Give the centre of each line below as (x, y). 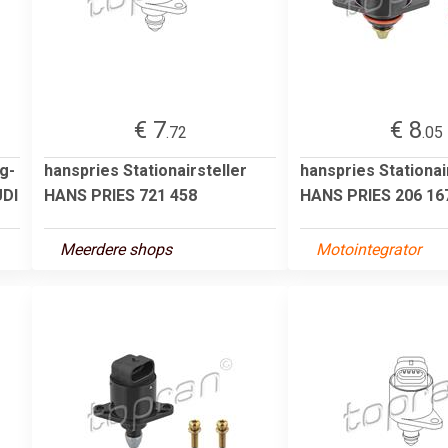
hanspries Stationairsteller (145, 170)
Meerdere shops (116, 249)
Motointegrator (368, 249)
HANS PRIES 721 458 (120, 195)
